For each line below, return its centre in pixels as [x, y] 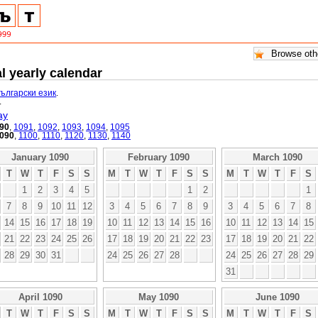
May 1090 [159, 297]
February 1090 [159, 157]
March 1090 [277, 157]
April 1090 [40, 297]
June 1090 [277, 297]
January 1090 [40, 157]
